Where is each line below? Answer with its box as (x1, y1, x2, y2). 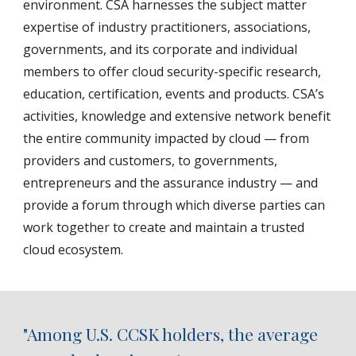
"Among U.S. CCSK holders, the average (23, 323, 319, 345)
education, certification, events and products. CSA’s (23, 85, 325, 103)
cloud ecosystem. (23, 241, 124, 258)
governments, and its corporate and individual (23, 41, 298, 58)
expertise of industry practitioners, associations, (23, 18, 311, 36)
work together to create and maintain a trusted (23, 219, 305, 236)
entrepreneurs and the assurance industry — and (23, 174, 319, 192)
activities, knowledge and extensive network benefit (23, 107, 331, 125)
